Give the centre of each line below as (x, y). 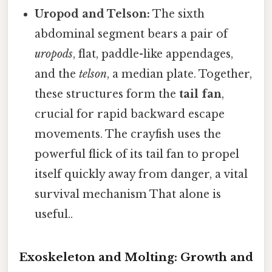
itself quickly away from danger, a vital (141, 174)
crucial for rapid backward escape (130, 114)
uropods (54, 54)
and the (57, 74)
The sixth (178, 14)
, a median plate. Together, (180, 74)
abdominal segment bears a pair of (131, 34)
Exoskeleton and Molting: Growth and (136, 257)
